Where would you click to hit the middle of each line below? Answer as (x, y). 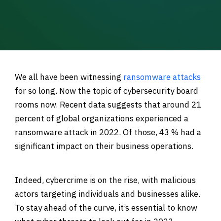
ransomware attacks (162, 77)
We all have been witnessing (69, 77)
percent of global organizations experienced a (102, 118)
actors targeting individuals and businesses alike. (108, 194)
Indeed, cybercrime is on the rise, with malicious (105, 180)
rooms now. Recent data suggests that (89, 105)
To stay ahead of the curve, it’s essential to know (106, 207)
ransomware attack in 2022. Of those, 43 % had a (108, 132)
